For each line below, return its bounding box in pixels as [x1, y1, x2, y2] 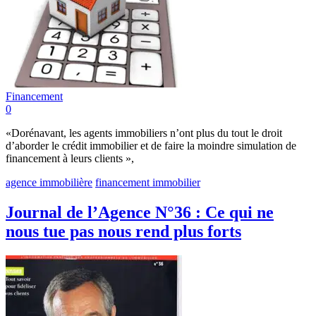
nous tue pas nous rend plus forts [6, 222, 241, 241]
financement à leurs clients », [6, 152, 134, 165]
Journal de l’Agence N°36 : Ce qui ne [6, 203, 274, 222]
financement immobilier [95, 176, 200, 189]
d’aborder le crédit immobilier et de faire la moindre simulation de [6, 140, 296, 152]
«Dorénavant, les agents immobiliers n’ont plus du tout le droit [6, 127, 282, 140]
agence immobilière [6, 176, 92, 189]
